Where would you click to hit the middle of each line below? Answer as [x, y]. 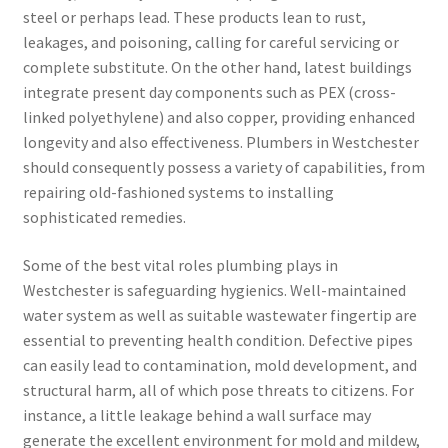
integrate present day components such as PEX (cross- [209, 92]
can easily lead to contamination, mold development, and [219, 364]
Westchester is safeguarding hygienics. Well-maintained [214, 289]
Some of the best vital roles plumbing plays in [180, 264]
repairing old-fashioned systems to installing [178, 192]
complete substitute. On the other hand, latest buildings [217, 67]
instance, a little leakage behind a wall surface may [196, 414]
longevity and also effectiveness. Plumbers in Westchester [220, 142]
